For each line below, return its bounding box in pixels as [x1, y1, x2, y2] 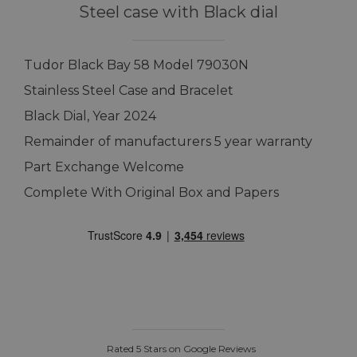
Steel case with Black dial [79, 2, 278, 22]
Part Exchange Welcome [24, 159, 184, 175]
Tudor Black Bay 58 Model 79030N [24, 57, 249, 73]
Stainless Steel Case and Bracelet [24, 83, 233, 99]
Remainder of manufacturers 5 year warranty [24, 134, 312, 150]
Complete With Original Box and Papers [24, 185, 279, 201]
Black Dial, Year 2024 [24, 108, 156, 124]
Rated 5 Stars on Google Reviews [101, 343, 256, 355]
